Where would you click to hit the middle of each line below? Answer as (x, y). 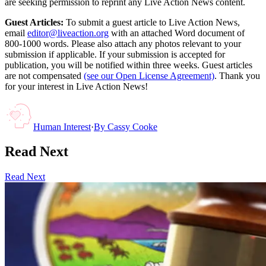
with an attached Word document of (178, 33)
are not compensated (43, 75)
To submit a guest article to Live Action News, (152, 22)
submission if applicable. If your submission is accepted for (115, 54)
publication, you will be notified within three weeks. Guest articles (129, 65)
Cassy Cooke (132, 126)
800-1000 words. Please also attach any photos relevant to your (123, 43)
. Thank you (237, 75)
